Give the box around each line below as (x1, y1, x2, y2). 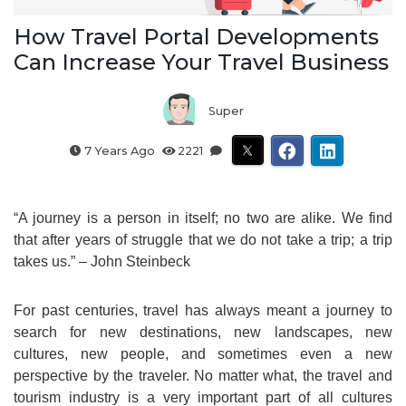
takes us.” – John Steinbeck (14, 254, 190, 270)
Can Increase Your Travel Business (14, 48, 389, 75)
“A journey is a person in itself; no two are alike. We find (14, 210, 392, 227)
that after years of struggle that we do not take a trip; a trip (14, 232, 392, 248)
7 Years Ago (81, 143, 155, 158)
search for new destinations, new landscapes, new (14, 324, 392, 341)
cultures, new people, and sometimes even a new (14, 346, 392, 362)
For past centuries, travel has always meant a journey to (14, 303, 392, 319)
